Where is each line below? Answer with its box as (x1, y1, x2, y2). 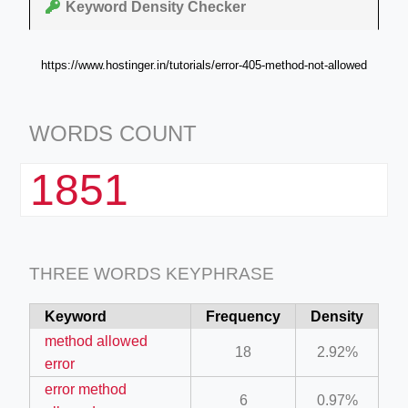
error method (45, 381, 127, 397)
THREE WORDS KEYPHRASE (29, 263, 274, 283)
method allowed (45, 332, 148, 349)
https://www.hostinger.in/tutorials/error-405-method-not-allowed (41, 57, 367, 72)
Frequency (206, 308, 280, 324)
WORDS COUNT (29, 120, 197, 146)
